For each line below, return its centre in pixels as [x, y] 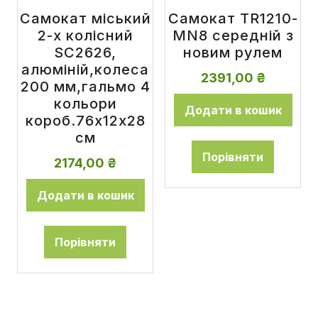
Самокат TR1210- [233, 18]
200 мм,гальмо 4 [85, 87]
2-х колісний [85, 35]
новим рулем [233, 53]
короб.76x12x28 [85, 121]
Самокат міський [85, 18]
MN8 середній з [233, 35]
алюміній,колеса [85, 70]
